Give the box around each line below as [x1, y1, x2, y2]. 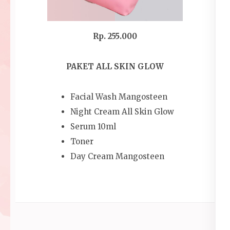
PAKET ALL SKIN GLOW [66, 62, 164, 72]
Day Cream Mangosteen [70, 151, 164, 162]
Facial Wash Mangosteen [70, 92, 167, 102]
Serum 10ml [70, 122, 116, 132]
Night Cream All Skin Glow [70, 107, 174, 117]
